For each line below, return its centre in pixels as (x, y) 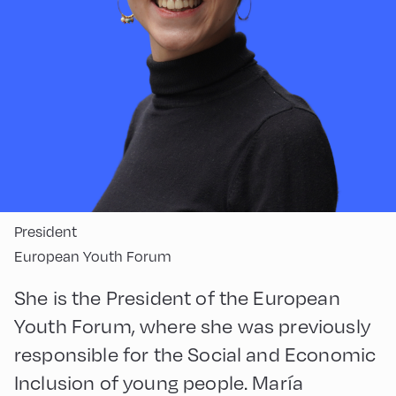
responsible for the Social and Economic (195, 353)
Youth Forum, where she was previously (192, 325)
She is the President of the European (177, 297)
